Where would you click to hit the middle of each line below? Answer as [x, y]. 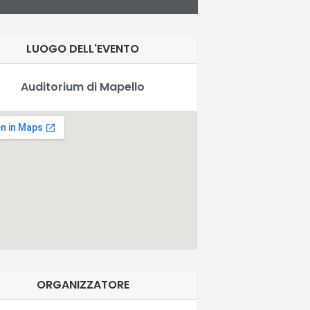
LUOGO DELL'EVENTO [83, 48]
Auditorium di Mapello [83, 86]
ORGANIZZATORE [83, 284]
